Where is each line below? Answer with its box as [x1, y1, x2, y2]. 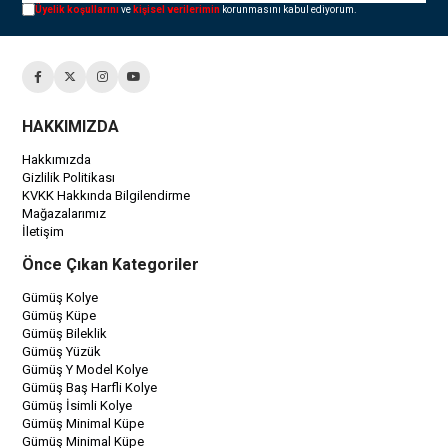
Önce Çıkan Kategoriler [22, 254, 200, 274]
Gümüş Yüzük [22, 343, 102, 359]
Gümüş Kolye [22, 289, 99, 305]
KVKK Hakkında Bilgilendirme [22, 187, 191, 203]
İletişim [22, 223, 65, 239]
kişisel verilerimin [133, 3, 221, 15]
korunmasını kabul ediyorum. [220, 3, 358, 15]
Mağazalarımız [22, 205, 107, 221]
